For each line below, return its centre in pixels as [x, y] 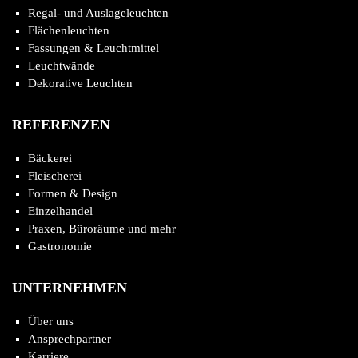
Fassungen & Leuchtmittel [93, 48]
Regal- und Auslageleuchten [98, 13]
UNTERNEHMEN [70, 288]
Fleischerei [55, 176]
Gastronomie [60, 246]
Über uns [51, 321]
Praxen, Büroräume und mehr [102, 229]
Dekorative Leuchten [80, 83]
